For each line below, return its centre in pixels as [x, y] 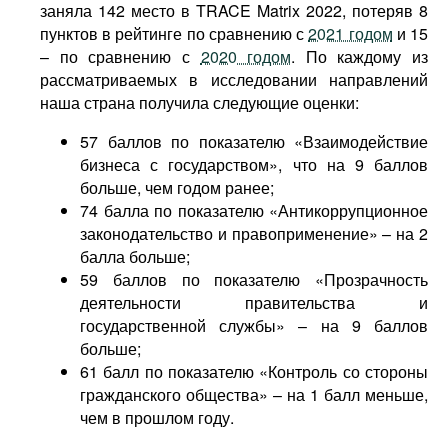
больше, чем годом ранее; [177, 187]
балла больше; [135, 256]
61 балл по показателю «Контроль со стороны [254, 371]
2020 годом [246, 56]
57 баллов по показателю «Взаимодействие [254, 141]
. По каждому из [359, 56]
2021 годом [350, 33]
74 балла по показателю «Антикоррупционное [254, 210]
